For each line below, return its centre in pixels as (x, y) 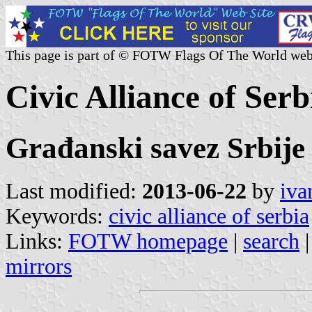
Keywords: (57, 216)
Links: (37, 241)
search (271, 241)
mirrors (39, 266)
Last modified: (74, 191)
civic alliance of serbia (209, 216)
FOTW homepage (148, 241)
